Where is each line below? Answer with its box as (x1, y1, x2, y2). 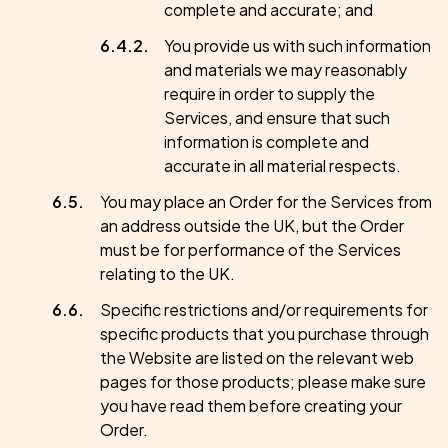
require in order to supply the (164, 83, 375, 104)
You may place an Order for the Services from (100, 191, 432, 212)
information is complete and (164, 131, 369, 152)
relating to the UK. (100, 263, 235, 284)
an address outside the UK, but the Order (100, 215, 404, 236)
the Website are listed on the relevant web (100, 347, 414, 368)
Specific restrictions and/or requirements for (100, 299, 428, 320)
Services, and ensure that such (164, 107, 390, 128)
